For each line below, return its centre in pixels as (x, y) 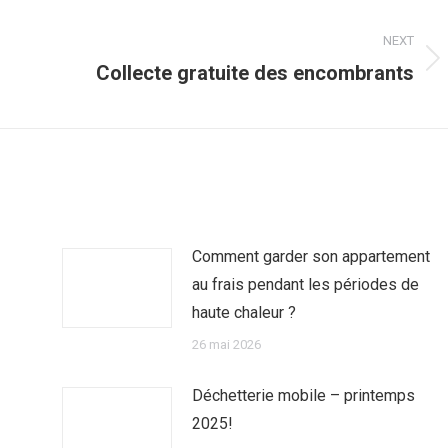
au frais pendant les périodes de (305, 284)
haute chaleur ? (243, 312)
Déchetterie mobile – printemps (303, 395)
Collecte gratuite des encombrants (255, 73)
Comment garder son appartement (310, 256)
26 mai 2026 (226, 344)
